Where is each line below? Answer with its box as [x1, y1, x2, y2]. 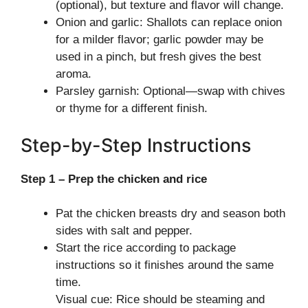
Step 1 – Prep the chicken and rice [21, 172, 207, 186]
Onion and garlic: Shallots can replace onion [56, 16, 282, 29]
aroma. [56, 67, 91, 80]
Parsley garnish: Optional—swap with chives [56, 85, 285, 98]
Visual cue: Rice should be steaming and [56, 293, 265, 306]
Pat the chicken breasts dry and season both [56, 207, 285, 220]
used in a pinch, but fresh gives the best [56, 50, 261, 63]
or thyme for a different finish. [56, 102, 208, 115]
